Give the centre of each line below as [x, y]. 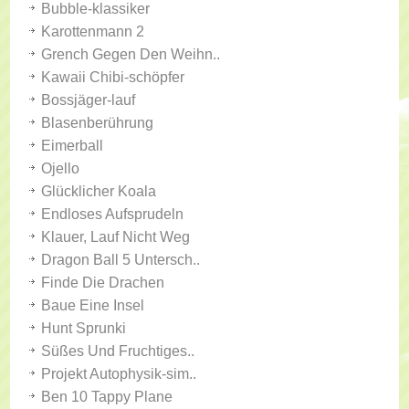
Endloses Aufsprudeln [113, 214]
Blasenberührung [98, 123]
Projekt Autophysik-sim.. [119, 374]
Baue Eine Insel [93, 305]
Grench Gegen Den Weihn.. [131, 54]
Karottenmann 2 [93, 31]
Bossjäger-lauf [89, 100]
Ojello [61, 168]
